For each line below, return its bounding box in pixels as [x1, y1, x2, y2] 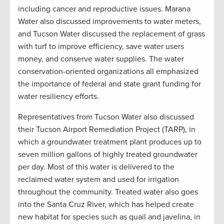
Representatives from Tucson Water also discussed [18, 111, 194, 122]
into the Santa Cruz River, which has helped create [18, 199, 194, 209]
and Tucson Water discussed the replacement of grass [18, 28, 205, 39]
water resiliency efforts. [18, 91, 101, 101]
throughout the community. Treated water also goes [18, 186, 198, 197]
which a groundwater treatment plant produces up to [18, 136, 201, 147]
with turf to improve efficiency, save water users [18, 41, 184, 51]
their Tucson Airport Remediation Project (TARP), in [18, 124, 195, 134]
